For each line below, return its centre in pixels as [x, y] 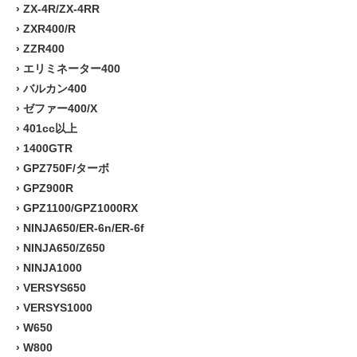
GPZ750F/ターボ [66, 168]
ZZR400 [44, 48]
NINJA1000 [53, 267]
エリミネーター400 [72, 68]
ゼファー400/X [60, 108]
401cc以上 [50, 128]
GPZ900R [48, 188]
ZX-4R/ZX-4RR [61, 8]
